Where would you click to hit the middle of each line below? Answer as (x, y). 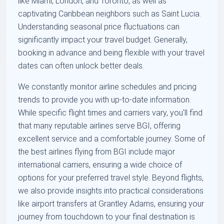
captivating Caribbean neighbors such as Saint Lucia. (110, 14)
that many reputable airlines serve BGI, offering (99, 126)
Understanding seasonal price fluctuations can (99, 27)
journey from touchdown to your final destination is (107, 217)
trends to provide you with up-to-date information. (105, 100)
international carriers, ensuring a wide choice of (100, 165)
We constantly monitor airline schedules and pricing (107, 87)
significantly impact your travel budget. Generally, (103, 40)
